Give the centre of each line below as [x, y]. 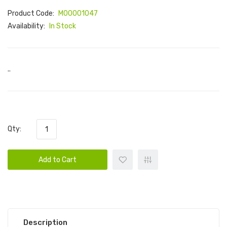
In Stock [63, 26]
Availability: [27, 26]
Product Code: [32, 13]
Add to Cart [58, 160]
